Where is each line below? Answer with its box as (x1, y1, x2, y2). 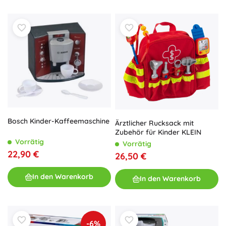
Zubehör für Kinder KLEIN (115, 127, 201, 137)
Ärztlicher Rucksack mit (115, 118, 194, 128)
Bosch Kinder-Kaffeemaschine (8, 116, 109, 126)
